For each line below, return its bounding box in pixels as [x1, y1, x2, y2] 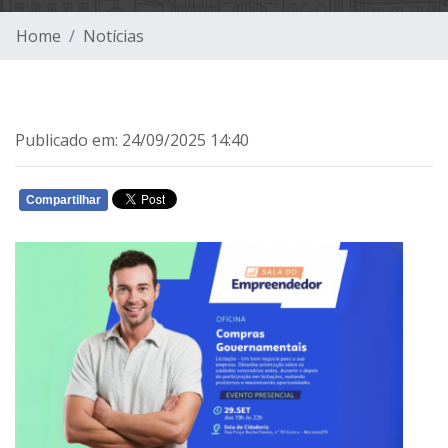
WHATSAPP [222, 197, 278, 211]
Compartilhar [26, 193, 101, 208]
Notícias [83, 25, 144, 47]
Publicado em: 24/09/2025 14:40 [15, 129, 249, 151]
